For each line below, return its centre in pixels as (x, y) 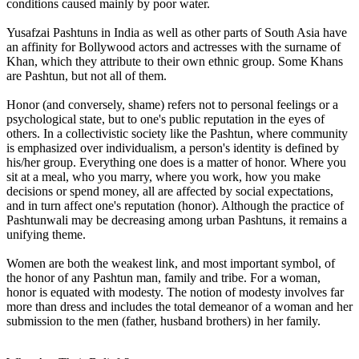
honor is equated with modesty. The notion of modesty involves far (175, 292)
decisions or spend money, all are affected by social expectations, (170, 191)
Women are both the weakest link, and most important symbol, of (171, 263)
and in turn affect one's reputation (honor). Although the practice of (175, 205)
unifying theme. (46, 234)
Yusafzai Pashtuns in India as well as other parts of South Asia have (177, 32)
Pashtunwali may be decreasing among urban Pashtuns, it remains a (177, 220)
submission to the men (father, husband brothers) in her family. (163, 321)
